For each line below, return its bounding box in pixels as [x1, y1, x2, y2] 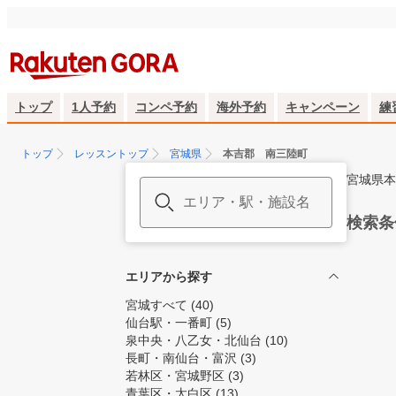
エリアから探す [126, 269, 212, 284]
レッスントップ [74, 148, 148, 160]
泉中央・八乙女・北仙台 [126, 333, 262, 347]
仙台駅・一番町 [126, 316, 212, 330]
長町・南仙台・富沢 [126, 351, 237, 365]
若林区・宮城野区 [126, 369, 225, 383]
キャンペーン [286, 100, 360, 114]
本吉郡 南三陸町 [223, 148, 308, 160]
